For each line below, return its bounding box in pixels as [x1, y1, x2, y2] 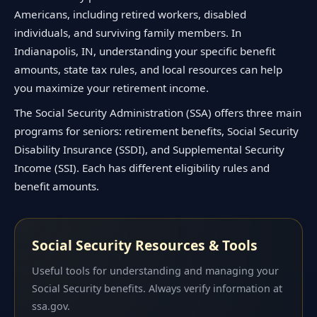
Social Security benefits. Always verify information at [32, 281, 282, 295]
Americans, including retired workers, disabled [14, 6, 246, 21]
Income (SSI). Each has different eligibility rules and [14, 161, 270, 175]
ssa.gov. [32, 299, 70, 313]
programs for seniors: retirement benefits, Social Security [14, 124, 299, 139]
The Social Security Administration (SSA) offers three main [14, 105, 301, 120]
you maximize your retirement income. [14, 80, 209, 95]
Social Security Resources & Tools [32, 236, 258, 255]
